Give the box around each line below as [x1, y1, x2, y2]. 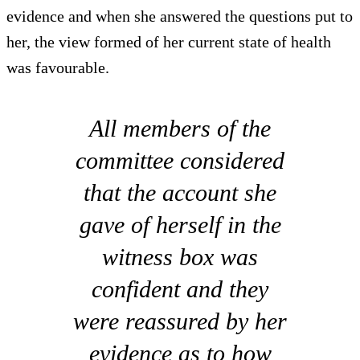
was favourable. [6, 59, 109, 77]
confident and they [92, 276, 268, 303]
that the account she [84, 179, 276, 207]
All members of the [89, 115, 271, 142]
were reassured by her [73, 308, 287, 335]
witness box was [102, 243, 258, 271]
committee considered [76, 147, 284, 174]
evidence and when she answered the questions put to [6, 7, 353, 26]
